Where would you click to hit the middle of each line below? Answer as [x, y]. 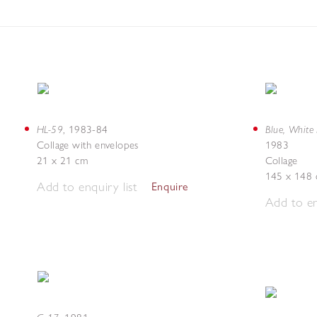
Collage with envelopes [88, 145]
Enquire [170, 186]
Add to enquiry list [87, 186]
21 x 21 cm [62, 161]
